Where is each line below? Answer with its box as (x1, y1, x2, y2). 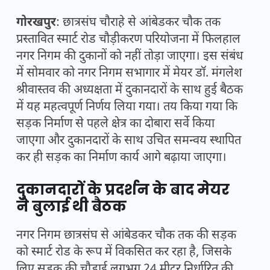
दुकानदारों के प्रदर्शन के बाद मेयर (16, 180, 230, 200)
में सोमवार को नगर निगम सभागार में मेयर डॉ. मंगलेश (16, 66, 242, 82)
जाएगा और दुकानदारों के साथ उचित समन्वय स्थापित (16, 133, 241, 149)
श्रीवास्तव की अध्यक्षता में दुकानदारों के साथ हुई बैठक (16, 83, 243, 99)
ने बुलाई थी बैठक (16, 196, 127, 217)
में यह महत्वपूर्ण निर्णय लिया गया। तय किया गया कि (16, 99, 237, 116)
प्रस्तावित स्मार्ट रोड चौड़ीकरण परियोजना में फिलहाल (16, 32, 240, 48)
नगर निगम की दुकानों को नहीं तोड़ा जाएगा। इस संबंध (16, 49, 243, 65)
